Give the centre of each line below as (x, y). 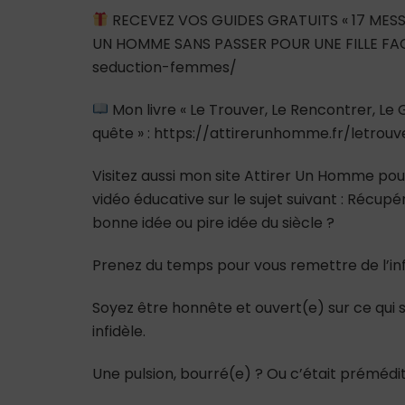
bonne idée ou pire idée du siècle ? (213, 222)
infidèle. (119, 331)
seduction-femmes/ (165, 67)
